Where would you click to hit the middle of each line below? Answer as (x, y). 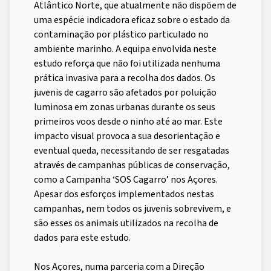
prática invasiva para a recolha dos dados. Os (125, 78)
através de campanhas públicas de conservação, (132, 165)
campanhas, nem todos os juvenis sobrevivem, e (132, 208)
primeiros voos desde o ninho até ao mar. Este (128, 121)
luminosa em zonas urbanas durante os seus (125, 107)
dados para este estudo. (83, 237)
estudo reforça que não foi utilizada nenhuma (127, 63)
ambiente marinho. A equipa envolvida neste (125, 49)
